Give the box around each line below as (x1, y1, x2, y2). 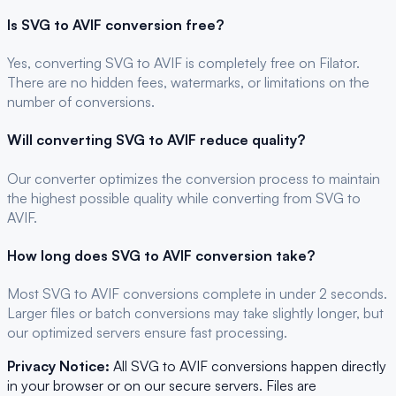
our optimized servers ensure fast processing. (7, 324, 287, 342)
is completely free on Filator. (182, 54, 360, 72)
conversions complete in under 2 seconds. (119, 285, 387, 303)
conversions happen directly (208, 357, 386, 376)
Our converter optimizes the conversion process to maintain (7, 169, 380, 187)
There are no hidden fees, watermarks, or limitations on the (7, 73, 369, 92)
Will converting (7, 131, 116, 149)
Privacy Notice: (7, 357, 110, 376)
